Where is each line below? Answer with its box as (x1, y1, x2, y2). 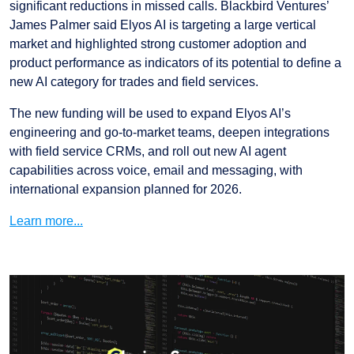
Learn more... (9, 214, 83, 228)
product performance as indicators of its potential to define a (9, 56, 341, 70)
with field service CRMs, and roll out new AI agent (9, 145, 286, 159)
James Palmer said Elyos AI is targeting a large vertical (9, 18, 316, 32)
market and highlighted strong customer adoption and (9, 37, 307, 51)
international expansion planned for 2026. (9, 183, 242, 197)
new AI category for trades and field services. (9, 75, 258, 89)
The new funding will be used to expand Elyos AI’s (9, 107, 291, 121)
